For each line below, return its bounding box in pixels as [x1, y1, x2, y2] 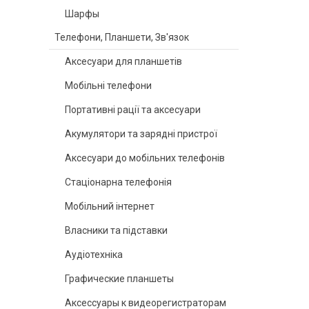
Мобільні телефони [65, 80, 152, 91]
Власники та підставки [65, 225, 168, 236]
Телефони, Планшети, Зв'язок [54, 32, 189, 43]
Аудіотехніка [65, 249, 123, 260]
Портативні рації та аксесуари [65, 104, 201, 115]
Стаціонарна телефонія [65, 177, 172, 188]
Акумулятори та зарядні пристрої [65, 128, 217, 139]
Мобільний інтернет [65, 201, 154, 212]
